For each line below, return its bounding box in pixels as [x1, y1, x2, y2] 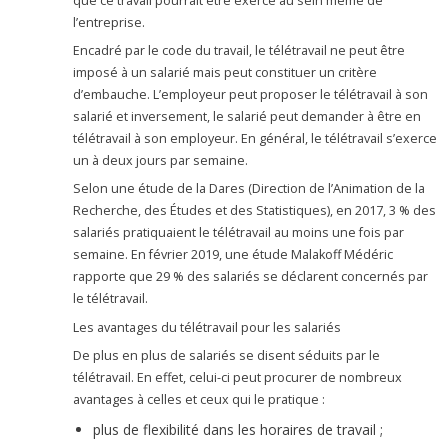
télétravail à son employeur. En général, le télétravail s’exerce [73, 129, 438, 147]
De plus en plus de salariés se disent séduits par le [73, 346, 381, 364]
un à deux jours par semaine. [73, 151, 249, 169]
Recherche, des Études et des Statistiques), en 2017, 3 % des [73, 202, 437, 220]
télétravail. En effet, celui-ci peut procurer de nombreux [73, 368, 403, 386]
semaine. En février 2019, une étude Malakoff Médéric [73, 246, 394, 264]
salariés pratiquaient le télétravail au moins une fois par [73, 224, 405, 242]
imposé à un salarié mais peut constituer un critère [73, 63, 378, 81]
